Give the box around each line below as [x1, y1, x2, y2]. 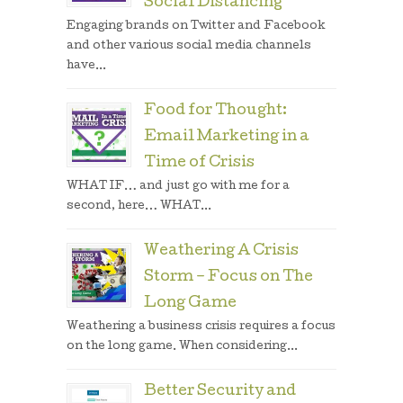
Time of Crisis [144, 157, 255, 171]
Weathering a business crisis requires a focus [67, 321, 336, 333]
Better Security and [144, 385, 296, 399]
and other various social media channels [67, 40, 311, 52]
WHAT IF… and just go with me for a [67, 181, 290, 193]
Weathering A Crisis [144, 245, 299, 259]
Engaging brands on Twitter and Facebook [67, 21, 326, 32]
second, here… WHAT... [67, 201, 211, 212]
